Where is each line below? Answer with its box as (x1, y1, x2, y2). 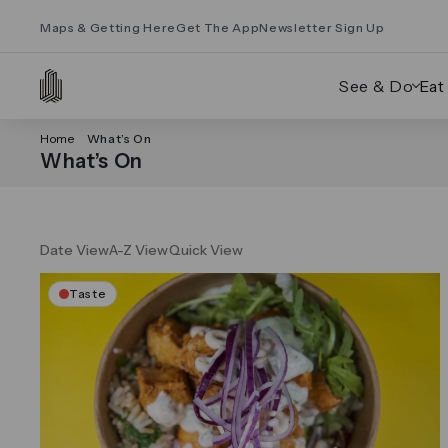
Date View (40, 241, 109, 259)
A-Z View (109, 241, 169, 259)
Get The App (175, 19, 260, 35)
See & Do (338, 76, 414, 96)
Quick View (169, 241, 243, 259)
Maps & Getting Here (40, 19, 176, 35)
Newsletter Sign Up (259, 19, 385, 35)
